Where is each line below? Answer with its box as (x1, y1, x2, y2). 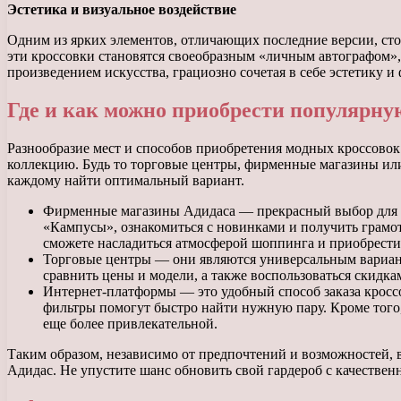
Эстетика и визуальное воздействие (7, 2, 236, 18)
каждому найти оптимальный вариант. (7, 172, 244, 188)
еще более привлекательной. (43, 315, 218, 331)
